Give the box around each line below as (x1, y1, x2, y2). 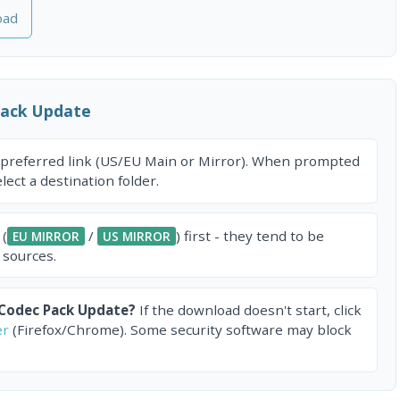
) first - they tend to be (176, 226, 324, 245)
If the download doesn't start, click (136, 301, 362, 320)
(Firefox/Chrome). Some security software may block (9, 321, 352, 339)
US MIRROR (103, 227, 171, 245)
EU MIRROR (12, 227, 79, 245)
